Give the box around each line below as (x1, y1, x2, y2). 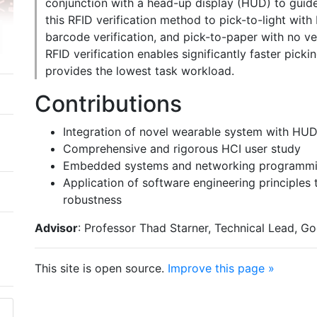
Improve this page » (168, 261, 275, 275)
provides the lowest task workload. (45, 64, 234, 78)
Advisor (35, 221, 78, 235)
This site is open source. (35, 261, 168, 275)
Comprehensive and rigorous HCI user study (63, 142, 301, 156)
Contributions (35, 90, 182, 117)
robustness (63, 192, 122, 207)
